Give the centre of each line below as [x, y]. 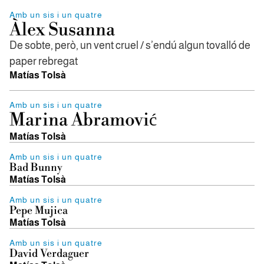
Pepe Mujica [39, 211]
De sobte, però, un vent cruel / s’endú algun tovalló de [130, 45]
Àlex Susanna [62, 30]
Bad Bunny [36, 168]
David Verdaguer [49, 254]
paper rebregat [44, 61]
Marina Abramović [83, 120]
